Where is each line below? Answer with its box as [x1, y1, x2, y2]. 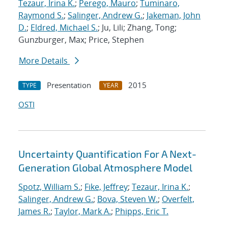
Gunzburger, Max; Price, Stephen [18, 34, 144, 46]
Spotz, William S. [18, 181, 80, 193]
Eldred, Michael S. [31, 22, 98, 34]
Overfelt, [162, 193, 194, 205]
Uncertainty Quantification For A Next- [18, 148, 196, 160]
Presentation [47, 80, 91, 91]
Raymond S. [18, 10, 64, 21]
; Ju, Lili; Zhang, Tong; [98, 22, 177, 34]
